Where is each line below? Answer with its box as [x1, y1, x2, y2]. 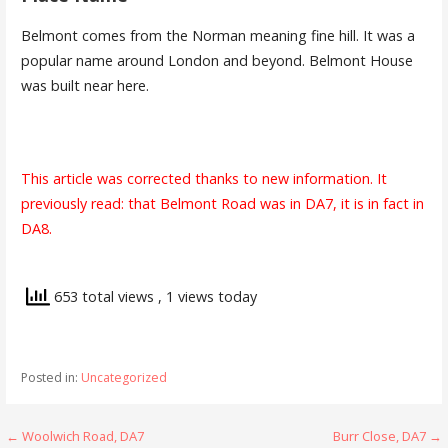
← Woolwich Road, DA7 [6, 427, 145, 446]
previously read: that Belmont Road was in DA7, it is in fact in [20, 193, 424, 213]
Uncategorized [80, 369, 167, 387]
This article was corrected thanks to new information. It [20, 168, 387, 188]
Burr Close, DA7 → [332, 427, 442, 446]
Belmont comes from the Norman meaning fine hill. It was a [20, 25, 415, 45]
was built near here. [20, 75, 149, 95]
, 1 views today [157, 286, 257, 306]
